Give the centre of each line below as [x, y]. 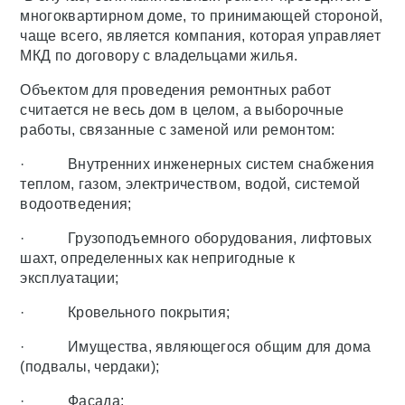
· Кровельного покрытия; [125, 312]
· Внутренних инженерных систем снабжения [198, 164]
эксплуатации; [70, 278]
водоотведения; [76, 204]
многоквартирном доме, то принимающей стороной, [202, 16]
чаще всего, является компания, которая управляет [200, 36]
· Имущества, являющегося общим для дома [196, 347]
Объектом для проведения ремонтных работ [176, 90]
